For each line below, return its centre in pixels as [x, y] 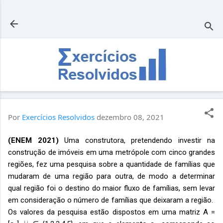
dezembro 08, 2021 [130, 117]
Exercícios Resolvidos [58, 117]
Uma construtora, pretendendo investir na [137, 140]
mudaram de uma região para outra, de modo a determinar [111, 176]
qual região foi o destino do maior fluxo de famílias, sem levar [111, 188]
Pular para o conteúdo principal [111, 12]
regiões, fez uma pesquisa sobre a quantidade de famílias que [111, 164]
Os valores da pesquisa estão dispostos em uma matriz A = [111, 212]
